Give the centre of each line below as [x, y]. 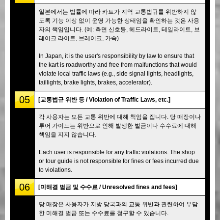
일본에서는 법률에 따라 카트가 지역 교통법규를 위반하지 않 [118, 12]
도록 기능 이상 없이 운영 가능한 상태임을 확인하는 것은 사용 [119, 20]
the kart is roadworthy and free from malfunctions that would [118, 65]
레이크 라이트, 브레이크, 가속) [79, 38]
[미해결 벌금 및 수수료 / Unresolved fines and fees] [108, 187]
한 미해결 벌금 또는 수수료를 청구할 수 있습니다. [104, 213]
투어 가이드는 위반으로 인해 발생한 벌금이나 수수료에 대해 [118, 125]
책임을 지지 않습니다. [68, 134]
